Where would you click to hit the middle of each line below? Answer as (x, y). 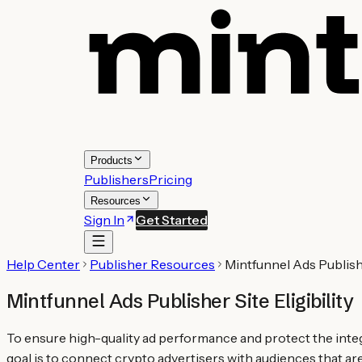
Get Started (172, 220)
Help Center (43, 264)
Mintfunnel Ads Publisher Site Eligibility (180, 301)
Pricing (170, 179)
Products (112, 160)
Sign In (104, 220)
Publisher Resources (152, 264)
